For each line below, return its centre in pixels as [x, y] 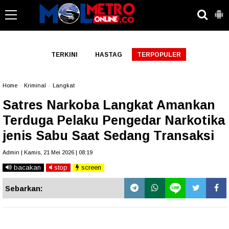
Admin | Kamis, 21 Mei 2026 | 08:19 [48, 152]
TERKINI [64, 55]
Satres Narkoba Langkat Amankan [109, 105]
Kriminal [35, 85]
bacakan [26, 167]
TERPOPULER [159, 55]
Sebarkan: [24, 188]
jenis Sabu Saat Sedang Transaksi [108, 135]
